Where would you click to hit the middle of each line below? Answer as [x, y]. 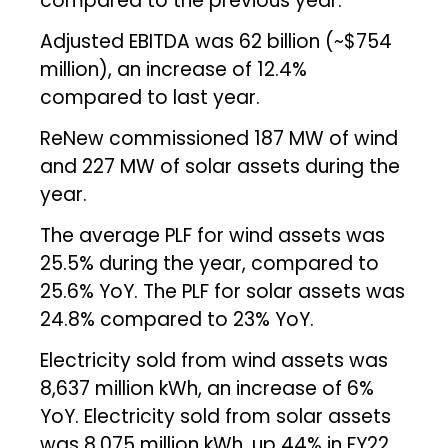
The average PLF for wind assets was [213, 235]
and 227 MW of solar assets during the [220, 166]
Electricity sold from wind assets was [214, 360]
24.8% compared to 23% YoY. [177, 319]
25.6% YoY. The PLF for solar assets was [223, 291]
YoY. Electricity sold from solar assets [216, 416]
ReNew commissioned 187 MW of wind [219, 138]
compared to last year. [150, 97]
